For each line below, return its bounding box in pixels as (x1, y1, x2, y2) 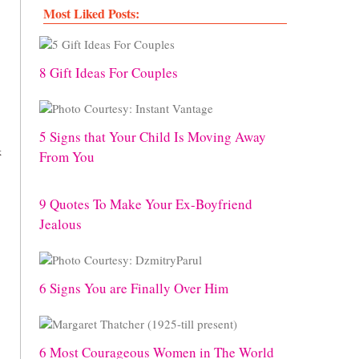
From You (39, 147, 95, 166)
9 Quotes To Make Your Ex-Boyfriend (39, 195, 252, 213)
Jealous (39, 215, 82, 233)
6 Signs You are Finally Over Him (39, 279, 228, 297)
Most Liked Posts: (43, 4, 139, 22)
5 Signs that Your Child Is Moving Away (39, 127, 266, 146)
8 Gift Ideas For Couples (39, 63, 178, 82)
